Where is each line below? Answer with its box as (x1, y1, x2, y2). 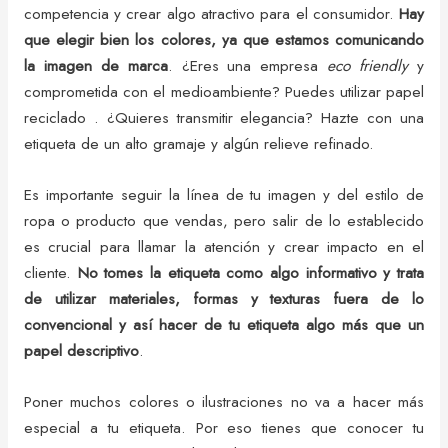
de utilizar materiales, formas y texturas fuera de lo (23, 286, 425, 310)
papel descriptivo (23, 338, 139, 362)
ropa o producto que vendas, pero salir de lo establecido (23, 208, 425, 232)
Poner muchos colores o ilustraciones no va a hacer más (23, 389, 425, 413)
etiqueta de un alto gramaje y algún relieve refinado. (23, 132, 374, 156)
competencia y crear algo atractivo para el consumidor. (23, 2, 400, 26)
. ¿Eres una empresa (167, 54, 328, 78)
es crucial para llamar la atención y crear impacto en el (23, 234, 425, 258)
